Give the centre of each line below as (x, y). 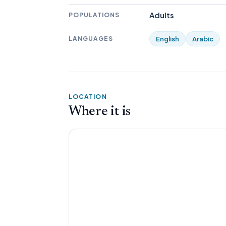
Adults (162, 15)
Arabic (203, 39)
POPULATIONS (94, 15)
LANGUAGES (91, 39)
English (167, 39)
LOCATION (88, 97)
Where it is (100, 112)
